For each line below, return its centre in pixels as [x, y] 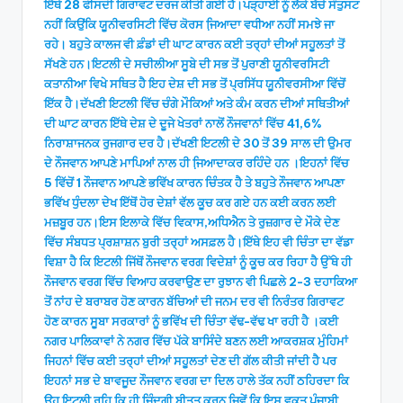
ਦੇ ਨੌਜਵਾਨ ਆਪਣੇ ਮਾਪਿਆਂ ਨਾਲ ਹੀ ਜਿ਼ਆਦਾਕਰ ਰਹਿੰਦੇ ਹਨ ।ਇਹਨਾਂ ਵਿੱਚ [197, 162]
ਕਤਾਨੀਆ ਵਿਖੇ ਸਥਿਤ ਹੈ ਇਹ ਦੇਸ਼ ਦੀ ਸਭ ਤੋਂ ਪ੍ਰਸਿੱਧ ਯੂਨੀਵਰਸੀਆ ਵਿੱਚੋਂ [195, 83]
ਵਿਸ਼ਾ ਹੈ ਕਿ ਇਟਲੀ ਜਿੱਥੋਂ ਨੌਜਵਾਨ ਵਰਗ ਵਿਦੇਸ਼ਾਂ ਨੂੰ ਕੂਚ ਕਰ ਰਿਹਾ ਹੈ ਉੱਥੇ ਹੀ [198, 261]
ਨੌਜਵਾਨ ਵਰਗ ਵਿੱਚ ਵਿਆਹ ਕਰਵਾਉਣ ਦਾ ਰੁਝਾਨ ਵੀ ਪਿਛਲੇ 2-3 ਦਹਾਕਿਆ [201, 281]
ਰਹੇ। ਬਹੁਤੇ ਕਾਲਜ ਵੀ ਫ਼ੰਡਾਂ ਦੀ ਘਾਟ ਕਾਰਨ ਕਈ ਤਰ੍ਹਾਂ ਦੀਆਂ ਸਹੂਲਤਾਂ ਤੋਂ [194, 44]
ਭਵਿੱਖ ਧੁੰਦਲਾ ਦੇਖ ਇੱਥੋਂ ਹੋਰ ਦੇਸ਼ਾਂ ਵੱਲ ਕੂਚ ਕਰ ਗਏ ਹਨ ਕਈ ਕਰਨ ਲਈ [190, 202]
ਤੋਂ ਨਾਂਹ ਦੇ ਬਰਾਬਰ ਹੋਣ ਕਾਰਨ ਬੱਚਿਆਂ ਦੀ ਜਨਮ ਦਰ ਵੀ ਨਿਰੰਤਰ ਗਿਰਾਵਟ [194, 301]
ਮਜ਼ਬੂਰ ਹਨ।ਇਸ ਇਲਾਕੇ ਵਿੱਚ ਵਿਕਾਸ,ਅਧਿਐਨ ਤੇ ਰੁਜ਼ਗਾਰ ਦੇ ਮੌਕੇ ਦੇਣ [192, 222]
